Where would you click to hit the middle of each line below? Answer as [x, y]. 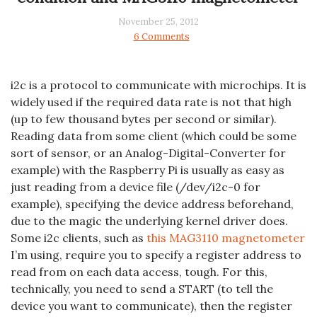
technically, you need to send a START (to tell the [142, 289]
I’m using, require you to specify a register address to [156, 255]
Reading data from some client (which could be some [154, 136]
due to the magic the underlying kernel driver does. [149, 221]
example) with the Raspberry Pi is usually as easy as [148, 170]
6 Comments [161, 37]
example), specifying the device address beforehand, [152, 204]
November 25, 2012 [158, 22]
